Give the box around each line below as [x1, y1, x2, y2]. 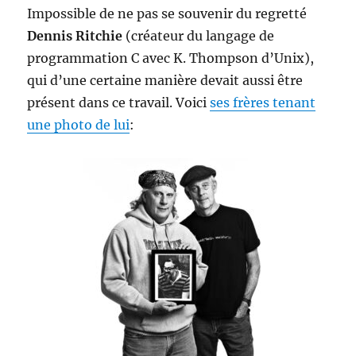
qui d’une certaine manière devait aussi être [27, 72, 304, 88]
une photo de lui [27, 117, 130, 133]
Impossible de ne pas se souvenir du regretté [27, 6, 308, 21]
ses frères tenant [210, 95, 316, 110]
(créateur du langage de [122, 28, 275, 44]
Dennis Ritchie [27, 28, 123, 44]
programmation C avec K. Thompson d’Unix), [27, 50, 315, 66]
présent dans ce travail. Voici [27, 95, 211, 110]
